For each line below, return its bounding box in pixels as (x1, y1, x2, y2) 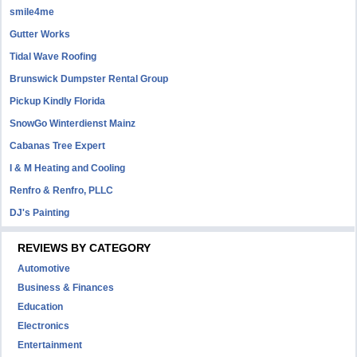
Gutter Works (10, 29, 71, 40)
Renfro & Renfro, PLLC (10, 185, 114, 196)
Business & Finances (18, 282, 115, 293)
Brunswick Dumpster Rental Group (10, 73, 169, 84)
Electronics (18, 320, 70, 331)
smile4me (10, 6, 55, 18)
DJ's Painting (10, 207, 70, 218)
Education (18, 301, 64, 312)
